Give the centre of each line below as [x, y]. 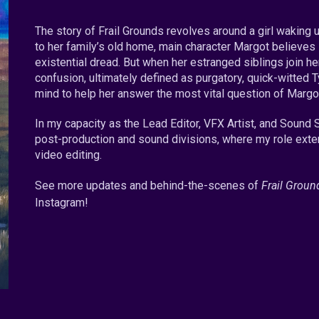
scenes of [235, 185]
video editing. [69, 155]
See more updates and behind [110, 185]
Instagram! [65, 203]
